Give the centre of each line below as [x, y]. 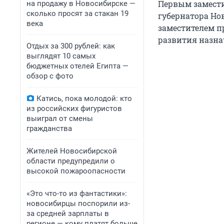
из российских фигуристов [74, 108]
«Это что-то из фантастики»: [77, 193]
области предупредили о [71, 161]
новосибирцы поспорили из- [78, 203]
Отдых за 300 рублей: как [71, 46]
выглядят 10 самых [61, 56]
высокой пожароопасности [76, 171]
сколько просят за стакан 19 [77, 13]
